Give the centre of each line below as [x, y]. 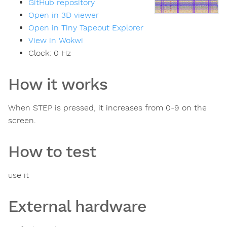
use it [18, 175]
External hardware [77, 206]
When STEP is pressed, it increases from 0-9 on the [107, 108]
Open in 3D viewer [64, 15]
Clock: [41, 53]
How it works [58, 84]
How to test [52, 152]
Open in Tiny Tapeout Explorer [86, 28]
